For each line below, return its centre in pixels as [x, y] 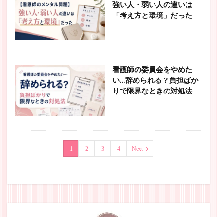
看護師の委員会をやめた [152, 70]
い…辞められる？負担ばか [155, 81]
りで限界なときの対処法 [152, 92]
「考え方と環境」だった [152, 16]
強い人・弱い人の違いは [152, 5]
